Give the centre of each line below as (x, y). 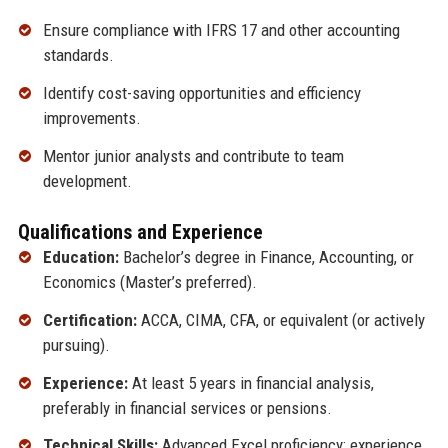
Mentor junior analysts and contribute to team (193, 156)
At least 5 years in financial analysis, (250, 382)
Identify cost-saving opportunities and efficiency (201, 93)
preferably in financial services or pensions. (187, 407)
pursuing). (76, 344)
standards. (78, 55)
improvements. (91, 118)
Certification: (89, 319)
